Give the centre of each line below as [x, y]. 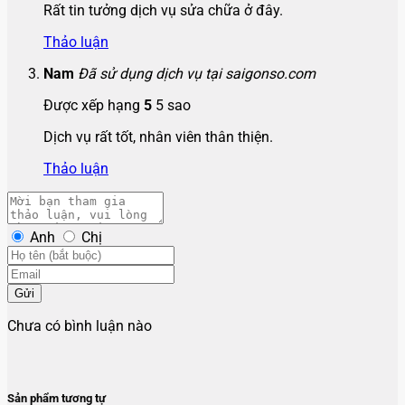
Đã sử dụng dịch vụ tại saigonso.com [197, 73]
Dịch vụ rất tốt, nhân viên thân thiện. [158, 137]
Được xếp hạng [94, 105]
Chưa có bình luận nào [80, 325]
